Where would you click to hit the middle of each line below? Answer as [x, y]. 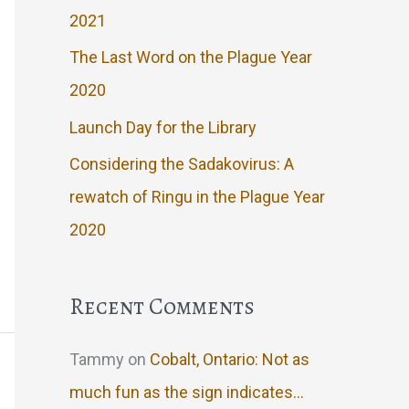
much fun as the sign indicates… [187, 392]
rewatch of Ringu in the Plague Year [197, 197]
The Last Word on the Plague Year [191, 58]
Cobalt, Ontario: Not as [230, 359]
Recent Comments [162, 306]
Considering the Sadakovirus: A [182, 164]
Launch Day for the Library [163, 127]
